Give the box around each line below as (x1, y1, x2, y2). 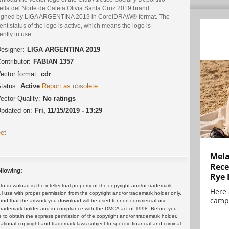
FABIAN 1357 (33, 57, 74, 65)
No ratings (43, 94, 76, 102)
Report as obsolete (42, 82, 98, 90)
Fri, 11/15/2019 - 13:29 (35, 106, 102, 114)
